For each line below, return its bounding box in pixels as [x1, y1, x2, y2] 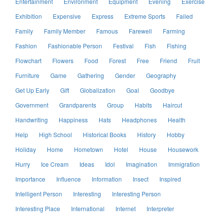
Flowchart [15, 56, 41, 65]
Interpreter [147, 204, 174, 213]
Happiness [59, 115, 88, 124]
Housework [168, 145, 198, 153]
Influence [56, 174, 81, 183]
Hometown [74, 145, 103, 153]
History [137, 130, 156, 139]
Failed [176, 11, 193, 20]
